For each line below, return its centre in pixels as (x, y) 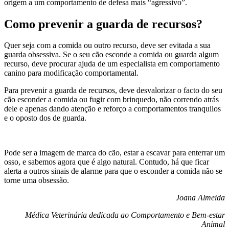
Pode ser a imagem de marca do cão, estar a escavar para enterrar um (114, 153)
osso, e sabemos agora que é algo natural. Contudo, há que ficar (107, 162)
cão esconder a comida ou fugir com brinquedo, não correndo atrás (111, 100)
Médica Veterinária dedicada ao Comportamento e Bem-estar (125, 215)
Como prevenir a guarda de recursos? (103, 24)
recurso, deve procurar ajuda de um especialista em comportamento (112, 64)
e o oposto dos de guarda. (45, 118)
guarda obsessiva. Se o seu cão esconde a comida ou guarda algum (111, 55)
